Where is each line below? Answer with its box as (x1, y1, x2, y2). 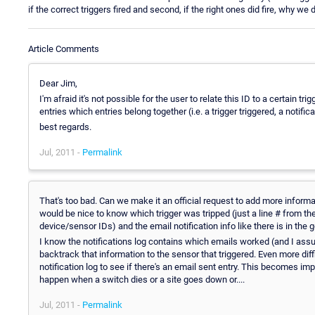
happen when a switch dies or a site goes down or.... (39, 274, 245, 285)
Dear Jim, (39, 77, 77, 89)
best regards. (39, 121, 91, 132)
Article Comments (28, 43, 99, 54)
